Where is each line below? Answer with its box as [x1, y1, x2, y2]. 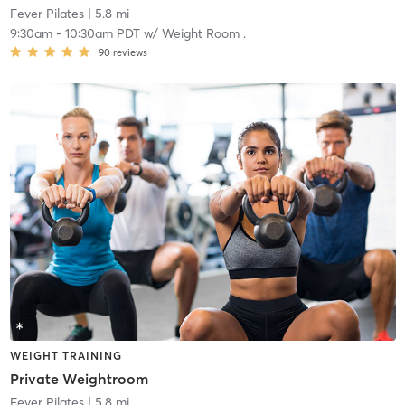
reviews [112, 46, 147, 60]
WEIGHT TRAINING [9, 348, 122, 363]
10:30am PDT [64, 25, 140, 42]
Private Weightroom [9, 370, 148, 389]
